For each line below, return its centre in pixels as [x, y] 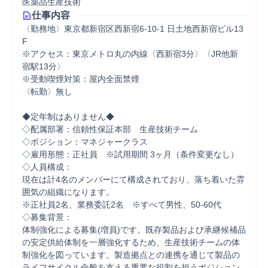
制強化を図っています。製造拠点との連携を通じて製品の [131, 255]
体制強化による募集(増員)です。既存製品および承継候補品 [134, 230]
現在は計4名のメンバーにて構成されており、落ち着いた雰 [133, 179]
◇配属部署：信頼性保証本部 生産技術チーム [114, 129]
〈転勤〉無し [47, 92]
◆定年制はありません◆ [68, 117]
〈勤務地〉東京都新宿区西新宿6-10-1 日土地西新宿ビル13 [133, 29]
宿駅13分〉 [44, 66]
